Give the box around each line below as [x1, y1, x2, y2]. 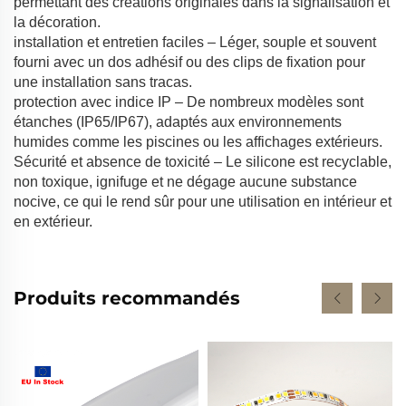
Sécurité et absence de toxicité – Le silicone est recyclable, [14, 153, 391, 169]
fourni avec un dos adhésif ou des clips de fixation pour [14, 53, 365, 70]
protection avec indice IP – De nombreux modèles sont [14, 93, 363, 110]
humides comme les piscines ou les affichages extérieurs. [14, 133, 382, 150]
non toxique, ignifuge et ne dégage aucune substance [14, 173, 357, 189]
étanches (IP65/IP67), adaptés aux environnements [14, 113, 342, 130]
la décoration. [14, 14, 101, 30]
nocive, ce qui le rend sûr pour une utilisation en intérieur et [14, 193, 391, 209]
